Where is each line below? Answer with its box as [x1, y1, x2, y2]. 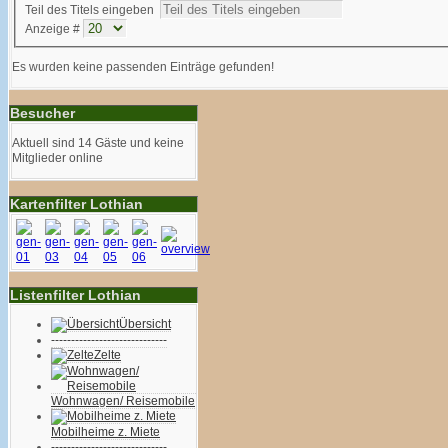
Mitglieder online [12, 150, 103, 165]
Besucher [10, 104, 75, 121]
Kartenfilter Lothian [10, 195, 143, 212]
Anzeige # [25, 22, 83, 37]
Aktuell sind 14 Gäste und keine [12, 135, 184, 150]
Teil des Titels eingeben [25, 3, 160, 18]
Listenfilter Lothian [10, 286, 141, 303]
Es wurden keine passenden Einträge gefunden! [12, 59, 274, 74]
